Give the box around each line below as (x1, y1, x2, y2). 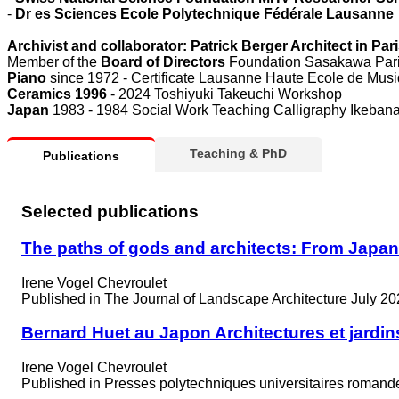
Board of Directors (101, 53, 225, 69)
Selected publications (21, 202, 199, 222)
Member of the (7, 53, 101, 69)
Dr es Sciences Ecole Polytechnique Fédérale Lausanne (15, 5, 394, 21)
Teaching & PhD (190, 145, 287, 160)
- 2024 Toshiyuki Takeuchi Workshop (110, 85, 342, 102)
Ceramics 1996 (7, 85, 110, 102)
